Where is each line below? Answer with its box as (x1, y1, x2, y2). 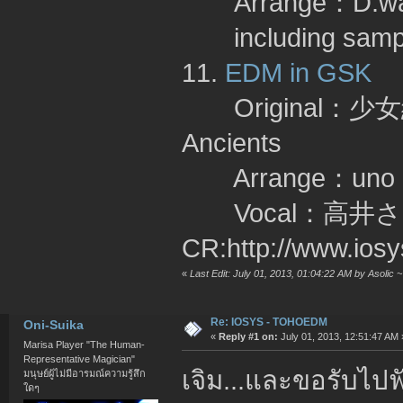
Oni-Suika (22, 318, 84, 333)
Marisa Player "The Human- (23, 338, 146, 350)
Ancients (181, 127, 282, 157)
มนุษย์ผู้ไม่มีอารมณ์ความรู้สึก (23, 367, 147, 379)
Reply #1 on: (218, 331, 278, 343)
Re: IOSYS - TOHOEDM (210, 316, 327, 329)
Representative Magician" (23, 353, 136, 364)
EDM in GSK (224, 57, 372, 87)
